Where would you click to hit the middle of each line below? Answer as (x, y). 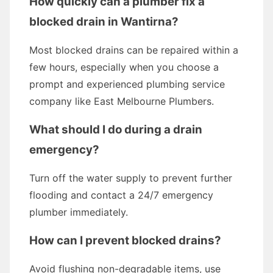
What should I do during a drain (116, 129)
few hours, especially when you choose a (124, 67)
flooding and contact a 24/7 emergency (121, 195)
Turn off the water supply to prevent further (131, 178)
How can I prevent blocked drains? (125, 240)
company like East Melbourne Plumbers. (122, 101)
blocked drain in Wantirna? (104, 22)
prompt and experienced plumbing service (127, 84)
